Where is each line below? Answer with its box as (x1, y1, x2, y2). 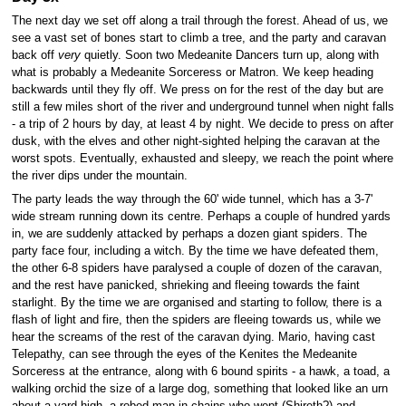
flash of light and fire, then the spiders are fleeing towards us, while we (11, 313, 381, 326)
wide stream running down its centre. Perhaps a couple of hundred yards (11, 209, 391, 223)
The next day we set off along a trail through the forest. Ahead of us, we (11, 14, 388, 28)
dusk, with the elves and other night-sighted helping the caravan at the (11, 135, 380, 149)
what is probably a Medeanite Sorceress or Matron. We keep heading (11, 66, 373, 80)
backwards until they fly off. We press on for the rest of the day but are (11, 83, 383, 97)
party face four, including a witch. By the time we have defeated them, (11, 244, 379, 257)
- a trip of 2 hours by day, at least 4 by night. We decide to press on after (11, 118, 393, 131)
